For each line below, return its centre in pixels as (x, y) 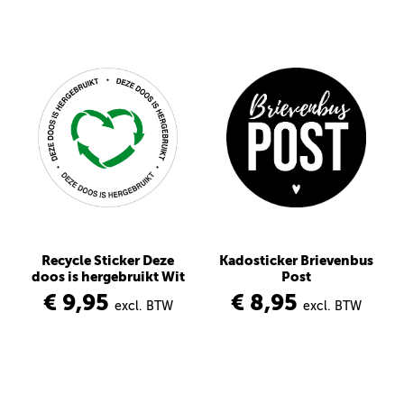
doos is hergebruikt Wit (108, 277)
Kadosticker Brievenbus (296, 261)
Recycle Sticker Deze (108, 261)
